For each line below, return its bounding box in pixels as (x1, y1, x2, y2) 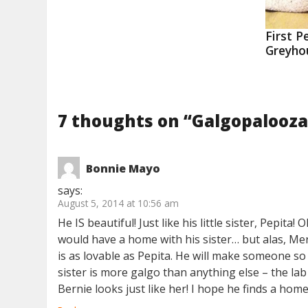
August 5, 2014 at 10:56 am (58, 197, 179, 210)
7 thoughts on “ (58, 109, 192, 133)
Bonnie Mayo (86, 161, 161, 177)
